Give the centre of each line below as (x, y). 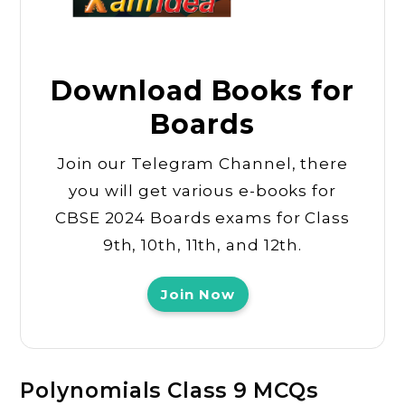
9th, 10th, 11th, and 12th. (202, 245)
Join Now (198, 295)
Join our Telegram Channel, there (202, 164)
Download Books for (202, 91)
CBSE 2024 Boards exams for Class (202, 218)
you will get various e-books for (202, 191)
